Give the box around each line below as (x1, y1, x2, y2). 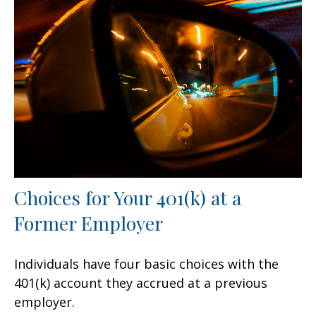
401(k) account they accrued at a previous (14, 274, 267, 291)
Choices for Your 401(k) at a (14, 184, 241, 210)
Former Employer (14, 209, 163, 236)
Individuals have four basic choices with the (14, 255, 279, 272)
